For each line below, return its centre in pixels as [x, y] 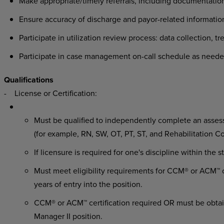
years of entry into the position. [88, 184]
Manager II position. [68, 216]
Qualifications [28, 80]
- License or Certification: [50, 93]
